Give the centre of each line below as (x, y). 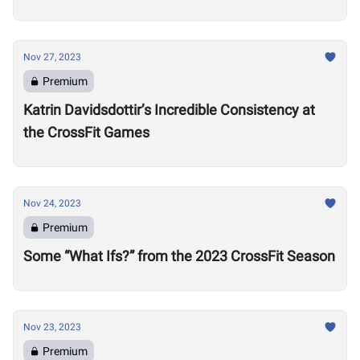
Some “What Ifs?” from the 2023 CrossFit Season (179, 256)
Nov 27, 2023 (52, 57)
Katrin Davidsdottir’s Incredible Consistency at (169, 110)
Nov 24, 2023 (52, 203)
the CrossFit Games (86, 132)
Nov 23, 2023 (52, 327)
